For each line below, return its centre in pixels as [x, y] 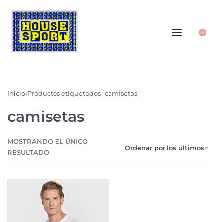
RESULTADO [28, 152]
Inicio [16, 93]
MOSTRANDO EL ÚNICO [48, 141]
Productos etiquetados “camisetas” [83, 93]
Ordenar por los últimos [165, 148]
